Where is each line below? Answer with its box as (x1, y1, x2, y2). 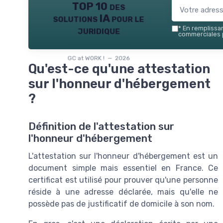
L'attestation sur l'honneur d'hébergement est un (28, 151, 218, 161)
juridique (77, 24, 120, 36)
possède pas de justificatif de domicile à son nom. (28, 199, 215, 209)
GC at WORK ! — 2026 (67, 54, 130, 62)
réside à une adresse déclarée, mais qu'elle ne (28, 187, 218, 197)
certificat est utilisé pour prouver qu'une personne (28, 175, 218, 185)
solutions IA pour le (53, 12, 144, 24)
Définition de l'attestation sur (28, 120, 174, 133)
